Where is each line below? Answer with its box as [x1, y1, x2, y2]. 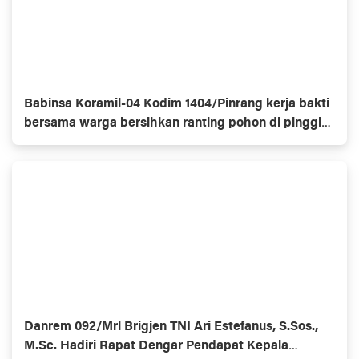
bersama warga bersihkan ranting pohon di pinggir [24, 116, 326, 130]
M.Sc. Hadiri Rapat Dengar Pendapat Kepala [24, 339, 288, 353]
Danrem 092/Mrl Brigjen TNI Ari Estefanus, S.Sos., [24, 320, 318, 333]
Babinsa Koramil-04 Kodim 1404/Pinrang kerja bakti [24, 97, 329, 111]
